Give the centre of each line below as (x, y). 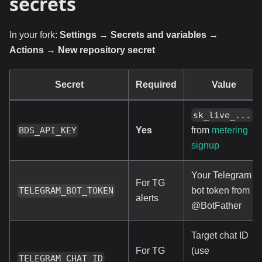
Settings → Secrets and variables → (139, 35)
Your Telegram (221, 175)
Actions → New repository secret (82, 50)
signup (205, 145)
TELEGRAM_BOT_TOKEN (66, 190)
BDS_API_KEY (48, 130)
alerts (147, 198)
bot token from (220, 190)
